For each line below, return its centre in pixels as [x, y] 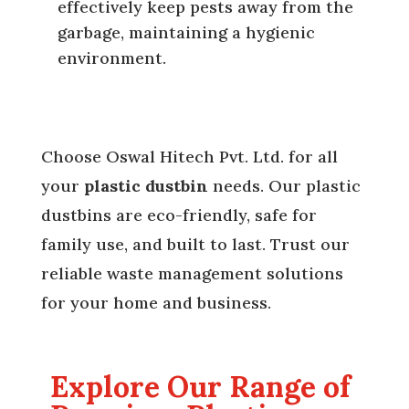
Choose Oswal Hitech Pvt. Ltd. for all [189, 157]
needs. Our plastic [284, 186]
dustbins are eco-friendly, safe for [178, 215]
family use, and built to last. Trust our [195, 245]
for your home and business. [156, 303]
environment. [111, 58]
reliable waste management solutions [192, 274]
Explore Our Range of [200, 387]
